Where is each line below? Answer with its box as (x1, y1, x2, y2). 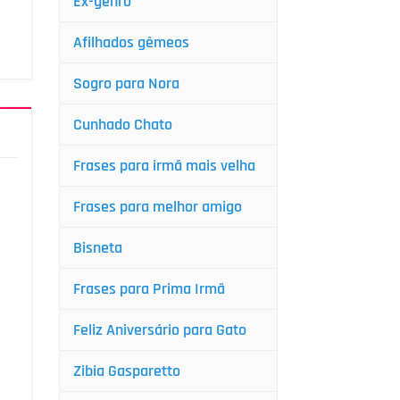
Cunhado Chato (73, 114, 172, 135)
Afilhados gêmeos (73, 32, 189, 53)
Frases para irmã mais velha (73, 155, 255, 176)
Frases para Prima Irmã (73, 279, 225, 299)
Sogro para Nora (73, 73, 179, 94)
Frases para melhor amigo (73, 196, 242, 217)
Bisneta (73, 237, 122, 258)
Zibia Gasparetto (73, 361, 180, 381)
